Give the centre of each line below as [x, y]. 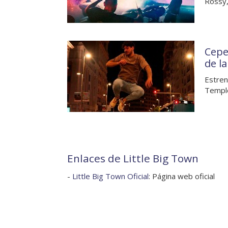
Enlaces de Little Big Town [133, 159]
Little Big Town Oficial [110, 176]
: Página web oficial [182, 176]
